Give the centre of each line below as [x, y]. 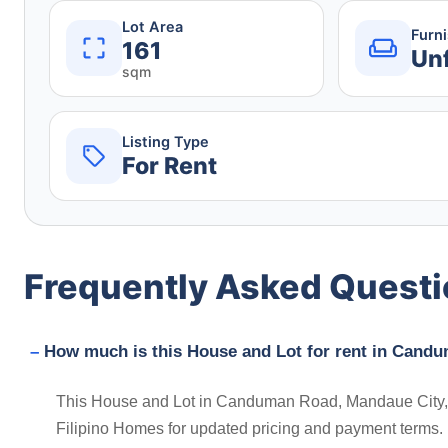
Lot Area [152, 26]
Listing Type [165, 142]
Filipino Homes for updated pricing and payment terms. [249, 428]
